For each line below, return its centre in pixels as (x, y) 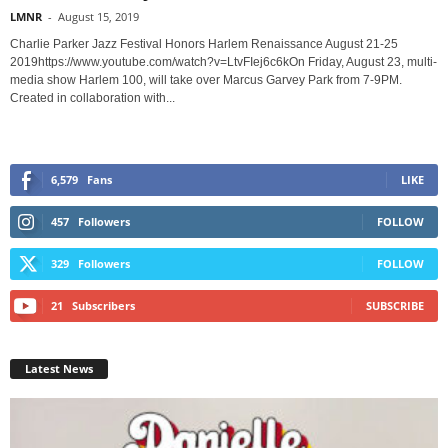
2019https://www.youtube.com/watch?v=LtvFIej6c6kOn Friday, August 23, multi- (223, 61)
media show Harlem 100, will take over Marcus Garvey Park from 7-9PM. (206, 79)
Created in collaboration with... (92, 97)
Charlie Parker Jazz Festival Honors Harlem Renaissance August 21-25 (204, 43)
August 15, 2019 (98, 16)
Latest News (59, 368)
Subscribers (103, 305)
